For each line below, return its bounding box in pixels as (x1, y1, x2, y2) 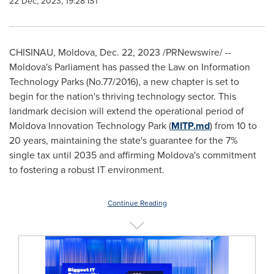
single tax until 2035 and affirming (9, 148, 157, 162)
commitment (200, 148, 256, 162)
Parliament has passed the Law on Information (52, 60, 250, 74)
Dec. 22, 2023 (100, 45, 160, 59)
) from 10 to (210, 119, 257, 133)
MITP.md (171, 119, 210, 133)
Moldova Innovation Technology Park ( (9, 119, 171, 133)
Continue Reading (107, 198, 167, 209)
